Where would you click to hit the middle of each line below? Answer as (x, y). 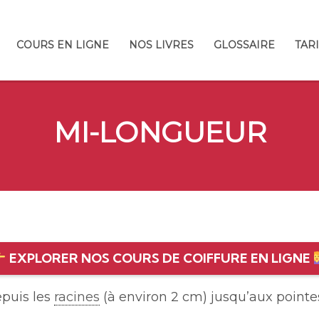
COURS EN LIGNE (63, 45)
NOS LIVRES (161, 45)
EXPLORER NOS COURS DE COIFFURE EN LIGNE (159, 258)
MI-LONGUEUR (159, 132)
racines (77, 297)
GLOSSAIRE (244, 45)
